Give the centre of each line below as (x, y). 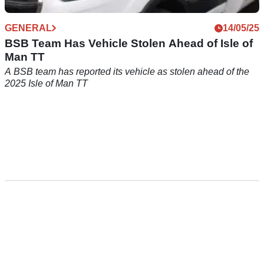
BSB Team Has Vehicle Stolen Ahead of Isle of (129, 44)
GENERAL (28, 28)
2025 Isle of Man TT (46, 84)
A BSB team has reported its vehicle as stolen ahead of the (127, 72)
